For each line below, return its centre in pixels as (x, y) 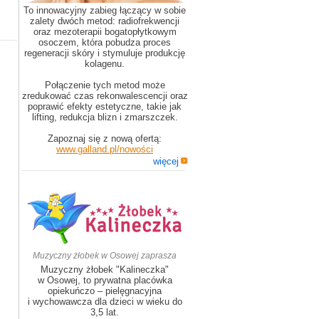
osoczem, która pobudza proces (105, 42)
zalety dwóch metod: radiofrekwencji (105, 21)
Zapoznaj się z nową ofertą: (105, 138)
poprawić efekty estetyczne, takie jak (105, 106)
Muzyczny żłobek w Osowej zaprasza (105, 256)
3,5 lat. (105, 312)
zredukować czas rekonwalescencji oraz (105, 96)
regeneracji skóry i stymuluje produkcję (105, 53)
